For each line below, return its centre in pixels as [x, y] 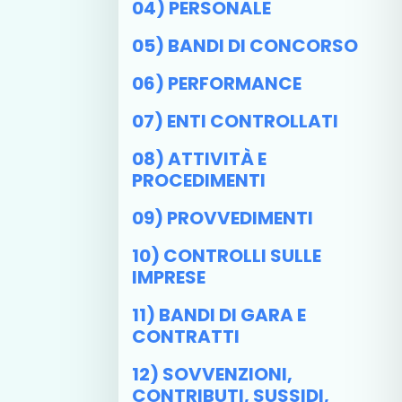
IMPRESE [169, 277]
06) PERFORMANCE [217, 83]
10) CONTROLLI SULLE [227, 256]
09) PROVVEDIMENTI [223, 218]
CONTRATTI [186, 336]
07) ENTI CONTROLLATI [235, 121]
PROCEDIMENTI [199, 180]
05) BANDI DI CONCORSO [245, 46]
